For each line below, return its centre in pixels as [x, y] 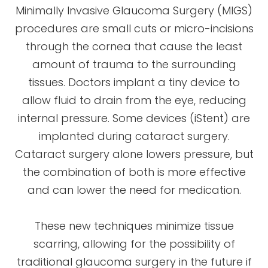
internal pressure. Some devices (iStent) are [134, 118]
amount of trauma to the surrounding [134, 64]
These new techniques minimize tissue [134, 226]
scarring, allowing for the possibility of [134, 243]
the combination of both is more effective [134, 172]
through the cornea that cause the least [134, 46]
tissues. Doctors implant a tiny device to [134, 82]
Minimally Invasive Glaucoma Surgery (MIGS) [134, 10]
